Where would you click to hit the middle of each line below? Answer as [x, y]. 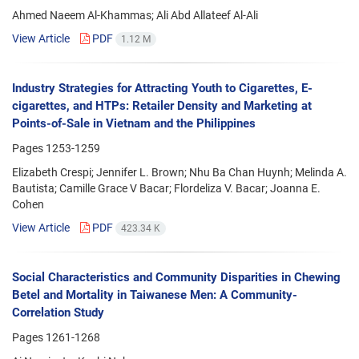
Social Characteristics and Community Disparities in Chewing [176, 278]
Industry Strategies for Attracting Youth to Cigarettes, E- [162, 88]
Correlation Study [58, 313]
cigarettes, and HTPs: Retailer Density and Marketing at [162, 105]
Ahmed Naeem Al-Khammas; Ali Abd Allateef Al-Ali [135, 15]
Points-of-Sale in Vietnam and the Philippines [134, 123]
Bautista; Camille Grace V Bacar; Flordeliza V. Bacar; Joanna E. [166, 188]
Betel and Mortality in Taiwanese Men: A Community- [155, 295]
